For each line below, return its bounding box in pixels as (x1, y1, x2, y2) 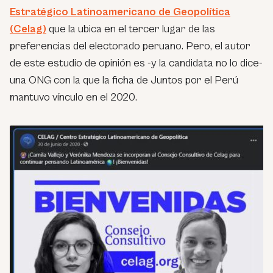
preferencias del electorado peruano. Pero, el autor (10, 39, 250, 52)
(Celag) (10, 22, 46, 35)
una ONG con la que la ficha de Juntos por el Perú (10, 73, 238, 87)
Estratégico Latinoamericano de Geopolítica (10, 5, 230, 18)
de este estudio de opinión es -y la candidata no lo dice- (10, 56, 263, 69)
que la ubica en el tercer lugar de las (46, 22, 215, 35)
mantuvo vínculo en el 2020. (10, 90, 137, 104)
